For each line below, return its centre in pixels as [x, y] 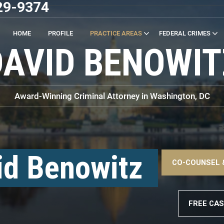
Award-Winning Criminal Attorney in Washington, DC [112, 96]
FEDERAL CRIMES [185, 33]
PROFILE [60, 33]
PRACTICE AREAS [116, 33]
